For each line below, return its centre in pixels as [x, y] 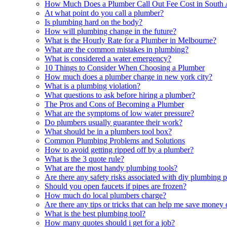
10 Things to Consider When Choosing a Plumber [125, 67]
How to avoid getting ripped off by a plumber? [119, 149]
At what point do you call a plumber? [104, 13]
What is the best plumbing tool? [95, 213]
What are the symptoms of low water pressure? [119, 113]
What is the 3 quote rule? [84, 159]
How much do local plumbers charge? [105, 195]
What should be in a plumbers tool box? [108, 131]
